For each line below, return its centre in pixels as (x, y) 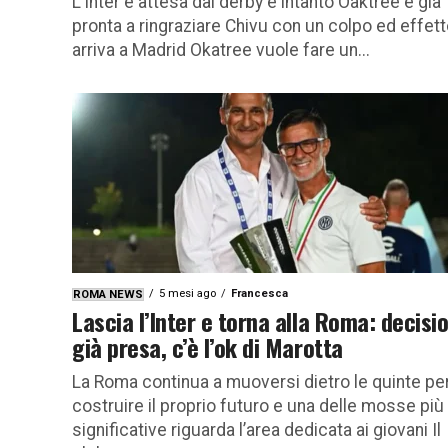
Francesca (259, 293)
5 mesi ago (187, 293)
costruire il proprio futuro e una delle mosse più (258, 405)
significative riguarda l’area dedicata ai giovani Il (256, 429)
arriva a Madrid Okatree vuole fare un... (221, 49)
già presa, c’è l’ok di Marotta (207, 346)
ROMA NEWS (108, 294)
